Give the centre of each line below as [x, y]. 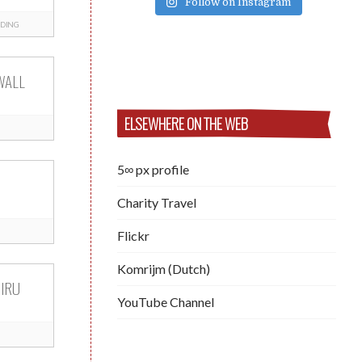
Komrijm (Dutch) [164, 268]
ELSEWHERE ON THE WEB [187, 124]
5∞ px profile [153, 169]
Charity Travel [157, 202]
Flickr [133, 235]
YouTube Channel [166, 301]
